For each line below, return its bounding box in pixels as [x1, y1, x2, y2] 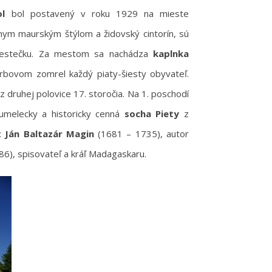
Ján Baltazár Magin [5, 127, 98, 140]
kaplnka [153, 47, 189, 59]
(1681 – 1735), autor [98, 127, 189, 140]
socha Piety [124, 107, 185, 120]
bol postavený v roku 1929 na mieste [11, 7, 189, 19]
